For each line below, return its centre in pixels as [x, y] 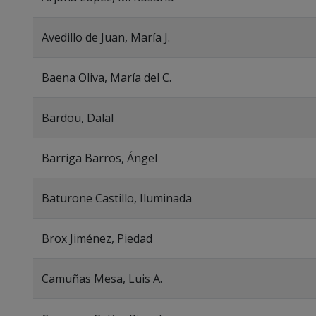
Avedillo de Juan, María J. [106, 37]
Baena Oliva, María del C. [107, 78]
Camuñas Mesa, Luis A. [102, 279]
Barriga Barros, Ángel [99, 158]
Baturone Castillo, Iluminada [117, 198]
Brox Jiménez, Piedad [97, 238]
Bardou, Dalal [78, 118]
